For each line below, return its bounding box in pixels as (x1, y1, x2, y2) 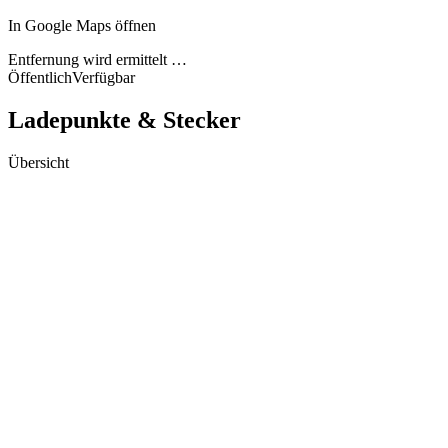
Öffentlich (8, 68, 72, 86)
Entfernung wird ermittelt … (8, 50, 187, 68)
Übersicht (8, 153, 69, 171)
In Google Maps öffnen (8, 16, 156, 34)
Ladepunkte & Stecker (8, 106, 241, 133)
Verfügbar (72, 68, 135, 86)
